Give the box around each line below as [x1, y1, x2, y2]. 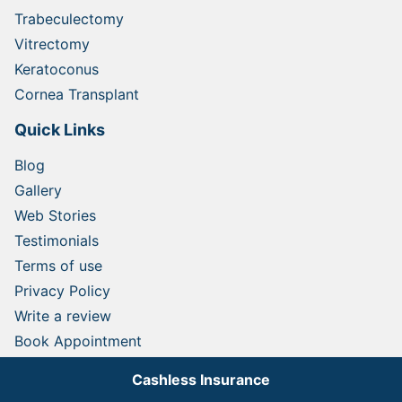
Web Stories [14, 205, 96, 224]
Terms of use [14, 256, 102, 275]
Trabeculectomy [14, 9, 124, 28]
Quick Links [14, 119, 105, 139]
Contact [14, 356, 69, 375]
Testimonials [14, 231, 99, 249]
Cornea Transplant [14, 84, 139, 103]
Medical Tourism [14, 381, 126, 400]
